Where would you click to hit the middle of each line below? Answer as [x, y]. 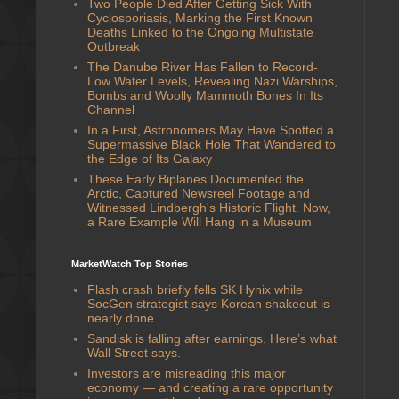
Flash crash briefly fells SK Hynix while [195, 289]
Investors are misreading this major [186, 373]
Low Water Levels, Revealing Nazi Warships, [212, 81]
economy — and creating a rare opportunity [210, 387]
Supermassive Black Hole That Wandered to [211, 144]
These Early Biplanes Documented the [195, 179]
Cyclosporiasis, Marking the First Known [199, 17]
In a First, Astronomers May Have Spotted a [210, 130]
